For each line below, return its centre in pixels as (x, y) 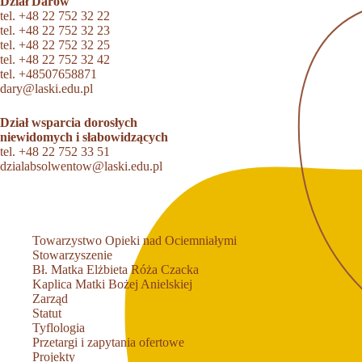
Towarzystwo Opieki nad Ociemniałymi (135, 240)
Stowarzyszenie (72, 255)
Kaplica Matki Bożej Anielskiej (112, 284)
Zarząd (50, 299)
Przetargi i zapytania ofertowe (108, 342)
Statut (47, 313)
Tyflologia (59, 328)
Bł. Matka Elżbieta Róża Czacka (116, 269)
